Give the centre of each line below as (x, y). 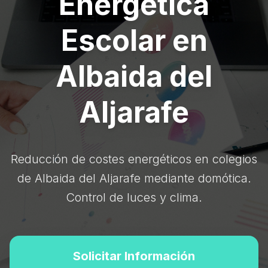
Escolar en (134, 40)
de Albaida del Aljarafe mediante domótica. (134, 178)
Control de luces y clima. (134, 197)
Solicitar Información (134, 256)
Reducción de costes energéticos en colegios (134, 159)
